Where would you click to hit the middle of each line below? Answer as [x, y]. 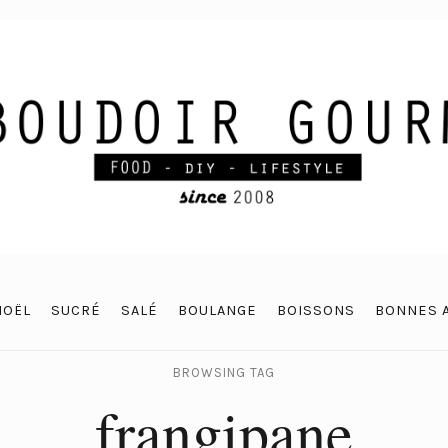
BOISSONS [315, 310]
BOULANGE [217, 310]
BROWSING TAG [224, 372]
